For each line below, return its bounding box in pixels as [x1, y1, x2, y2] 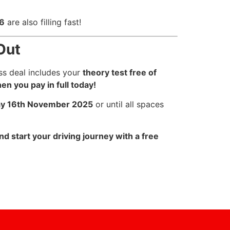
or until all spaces [92, 99, 164, 110]
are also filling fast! [5, 17, 82, 28]
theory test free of [82, 67, 157, 78]
